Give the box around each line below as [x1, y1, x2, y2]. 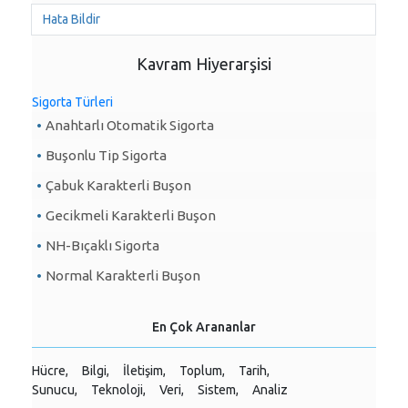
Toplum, [179, 363, 225, 378]
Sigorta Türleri [32, 95, 113, 109]
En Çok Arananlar [152, 320, 256, 334]
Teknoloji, [91, 382, 146, 397]
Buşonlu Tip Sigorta [46, 148, 167, 163]
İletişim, [123, 363, 166, 378]
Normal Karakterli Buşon [46, 268, 200, 283]
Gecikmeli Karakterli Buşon [46, 208, 216, 223]
